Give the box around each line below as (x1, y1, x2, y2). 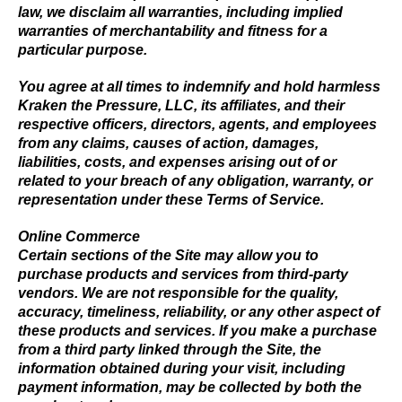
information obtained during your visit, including (18, 361, 345, 376)
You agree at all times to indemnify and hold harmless (18, 79, 380, 94)
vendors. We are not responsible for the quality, (18, 285, 338, 301)
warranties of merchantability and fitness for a (18, 23, 328, 39)
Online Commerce (18, 229, 140, 244)
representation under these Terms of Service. (18, 192, 324, 207)
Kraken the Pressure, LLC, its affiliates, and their (18, 98, 345, 113)
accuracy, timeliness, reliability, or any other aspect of (18, 304, 380, 319)
